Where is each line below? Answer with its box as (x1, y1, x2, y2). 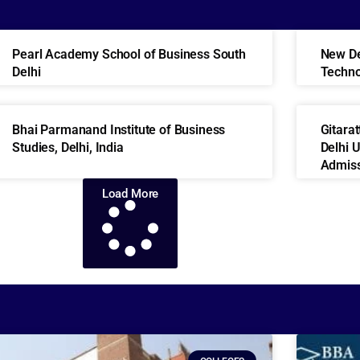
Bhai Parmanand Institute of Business (12, 122, 226, 137)
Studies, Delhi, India (12, 140, 124, 155)
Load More (101, 186, 159, 201)
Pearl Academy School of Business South (12, 47, 246, 62)
